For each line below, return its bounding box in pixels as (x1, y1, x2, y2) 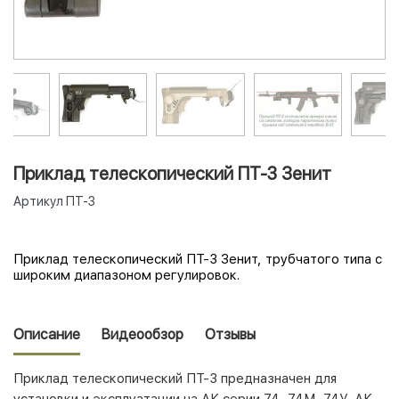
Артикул (13, 193, 63, 208)
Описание (13, 325, 80, 343)
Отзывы (205, 325, 256, 343)
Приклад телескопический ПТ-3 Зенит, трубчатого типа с (13, 250, 382, 267)
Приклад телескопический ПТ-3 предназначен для (13, 370, 337, 387)
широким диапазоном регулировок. (13, 266, 240, 283)
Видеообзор (102, 325, 183, 343)
